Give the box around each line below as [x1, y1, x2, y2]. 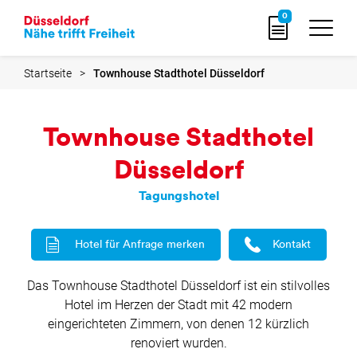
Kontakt [272, 239, 311, 251]
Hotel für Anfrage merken [74, 239, 205, 251]
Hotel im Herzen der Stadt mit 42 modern [65, 297, 292, 312]
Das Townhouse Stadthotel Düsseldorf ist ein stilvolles [27, 278, 330, 293]
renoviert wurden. [130, 335, 227, 351]
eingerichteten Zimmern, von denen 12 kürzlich [48, 316, 309, 331]
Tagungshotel [138, 190, 219, 203]
